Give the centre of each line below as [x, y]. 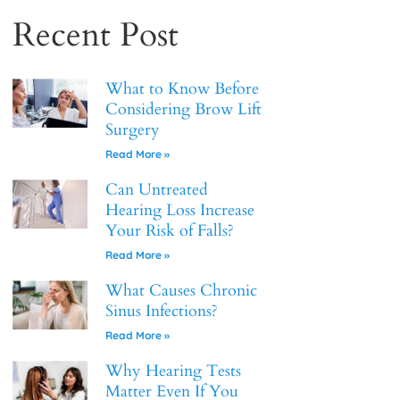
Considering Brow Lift [183, 109]
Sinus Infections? [162, 311]
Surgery [133, 130]
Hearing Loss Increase [180, 210]
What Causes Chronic [181, 291]
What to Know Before [182, 89]
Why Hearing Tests [173, 371]
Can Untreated [157, 190]
